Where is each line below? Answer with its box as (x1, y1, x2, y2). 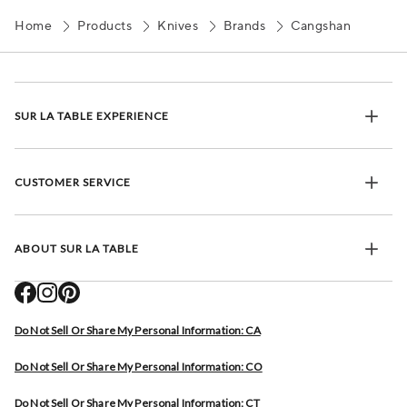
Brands (223, 18, 265, 35)
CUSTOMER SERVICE (15, 174, 131, 189)
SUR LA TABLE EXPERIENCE (15, 108, 169, 123)
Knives (157, 18, 198, 35)
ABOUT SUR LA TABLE (15, 241, 139, 255)
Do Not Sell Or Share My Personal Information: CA (15, 323, 261, 337)
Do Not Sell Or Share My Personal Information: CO (15, 360, 263, 373)
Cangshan (291, 18, 351, 35)
